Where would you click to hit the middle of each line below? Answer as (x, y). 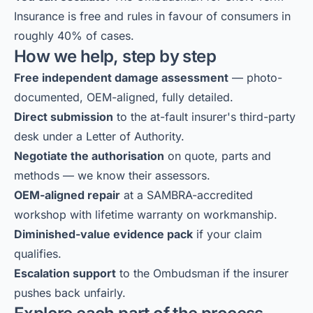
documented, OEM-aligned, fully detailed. (124, 97)
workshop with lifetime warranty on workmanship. (146, 214)
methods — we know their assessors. (112, 175)
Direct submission (64, 117)
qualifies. (38, 254)
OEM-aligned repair (67, 195)
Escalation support (65, 273)
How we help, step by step (115, 56)
